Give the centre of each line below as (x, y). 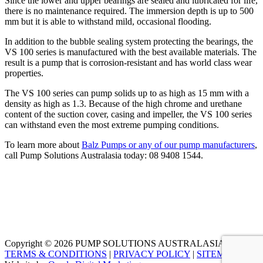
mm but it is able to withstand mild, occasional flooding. (108, 21)
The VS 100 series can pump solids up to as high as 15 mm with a (127, 93)
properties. (24, 73)
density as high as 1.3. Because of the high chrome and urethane (123, 103)
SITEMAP (217, 254)
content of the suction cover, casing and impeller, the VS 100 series (128, 114)
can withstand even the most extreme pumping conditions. (112, 124)
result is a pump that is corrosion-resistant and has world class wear (128, 62)
